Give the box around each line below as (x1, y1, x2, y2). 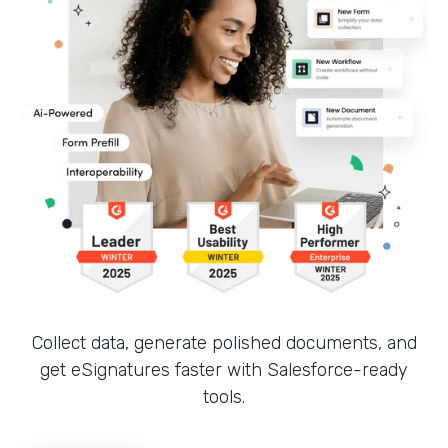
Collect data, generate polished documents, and (31, 331, 417, 354)
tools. (203, 385, 245, 408)
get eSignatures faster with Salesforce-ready (40, 358, 408, 381)
